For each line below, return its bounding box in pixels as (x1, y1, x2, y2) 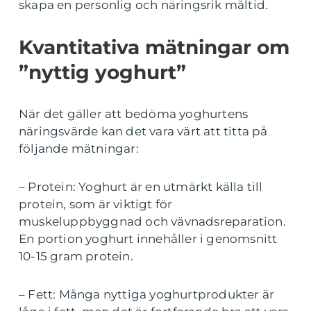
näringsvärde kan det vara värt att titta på (19, 124, 268, 138)
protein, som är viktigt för (19, 196, 173, 211)
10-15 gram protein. (19, 249, 133, 263)
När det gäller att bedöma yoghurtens (19, 106, 249, 121)
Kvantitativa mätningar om (19, 35, 289, 59)
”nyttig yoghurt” (19, 60, 186, 84)
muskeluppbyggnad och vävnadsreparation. (19, 214, 286, 228)
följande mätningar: (19, 141, 139, 155)
